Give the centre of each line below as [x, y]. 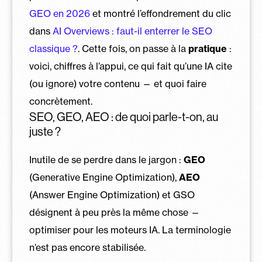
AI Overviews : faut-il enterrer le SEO [132, 31]
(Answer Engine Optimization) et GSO [112, 194]
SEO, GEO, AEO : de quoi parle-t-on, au [123, 117]
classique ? [53, 48]
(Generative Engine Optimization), [104, 177]
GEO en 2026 [59, 13]
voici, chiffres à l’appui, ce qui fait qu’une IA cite [130, 66]
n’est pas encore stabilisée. [87, 247]
